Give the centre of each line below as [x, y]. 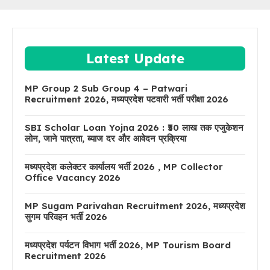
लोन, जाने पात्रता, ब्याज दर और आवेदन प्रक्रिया [105, 138]
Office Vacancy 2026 [73, 177]
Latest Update [135, 58]
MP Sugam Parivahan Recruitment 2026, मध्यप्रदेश [135, 206]
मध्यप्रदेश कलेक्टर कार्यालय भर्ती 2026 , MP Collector [124, 166]
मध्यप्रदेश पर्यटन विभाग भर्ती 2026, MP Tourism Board [128, 245]
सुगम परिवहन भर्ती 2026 [66, 216]
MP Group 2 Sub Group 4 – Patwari [106, 88]
